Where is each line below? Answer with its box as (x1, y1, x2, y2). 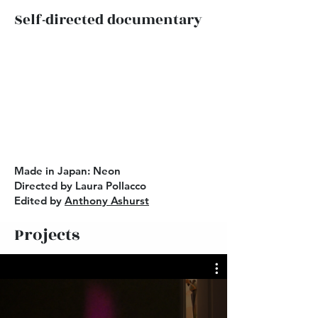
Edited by (14, 194, 65, 207)
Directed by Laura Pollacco (14, 179, 146, 192)
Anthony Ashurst (65, 194, 149, 207)
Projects (14, 223, 79, 247)
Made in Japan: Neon (14, 164, 121, 177)
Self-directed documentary (14, 9, 202, 31)
